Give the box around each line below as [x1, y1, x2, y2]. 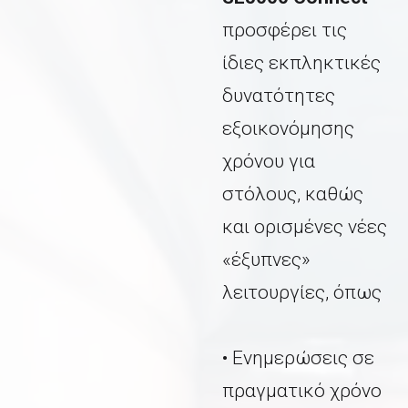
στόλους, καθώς [222, 183, 363, 206]
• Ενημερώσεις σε [222, 347, 374, 370]
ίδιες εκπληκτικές [222, 52, 381, 75]
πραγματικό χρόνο [222, 380, 382, 403]
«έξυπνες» [222, 249, 311, 271]
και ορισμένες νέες [222, 216, 387, 239]
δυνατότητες [222, 85, 335, 107]
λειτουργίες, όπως [222, 281, 382, 304]
